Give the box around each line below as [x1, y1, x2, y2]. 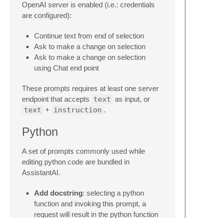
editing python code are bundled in [22, 157, 129, 166]
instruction [54, 106, 102, 115]
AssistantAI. [22, 168, 60, 177]
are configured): [22, 11, 72, 20]
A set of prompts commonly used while [22, 146, 145, 155]
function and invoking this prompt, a [34, 199, 146, 208]
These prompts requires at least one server [22, 84, 159, 93]
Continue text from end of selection [34, 32, 144, 40]
